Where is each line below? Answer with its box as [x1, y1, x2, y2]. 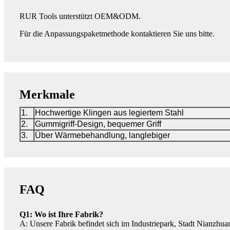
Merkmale [20, 87, 75, 101]
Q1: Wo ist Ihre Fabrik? [20, 209, 103, 219]
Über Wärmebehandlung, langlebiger [35, 130, 170, 140]
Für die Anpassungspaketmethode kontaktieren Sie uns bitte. [20, 29, 215, 38]
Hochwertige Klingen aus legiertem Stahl [35, 108, 184, 117]
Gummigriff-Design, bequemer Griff [35, 119, 161, 128]
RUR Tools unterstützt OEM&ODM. [20, 11, 141, 21]
